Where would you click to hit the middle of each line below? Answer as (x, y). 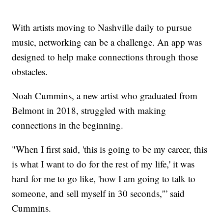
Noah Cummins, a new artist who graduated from (105, 96)
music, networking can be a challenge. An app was (107, 42)
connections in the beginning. (68, 125)
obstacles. (30, 72)
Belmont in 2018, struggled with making (89, 110)
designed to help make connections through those (105, 57)
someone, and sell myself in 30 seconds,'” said (98, 193)
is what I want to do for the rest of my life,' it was (103, 164)
